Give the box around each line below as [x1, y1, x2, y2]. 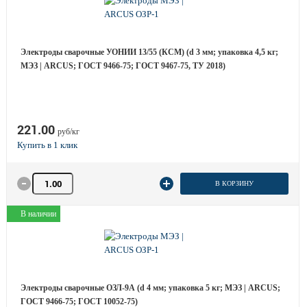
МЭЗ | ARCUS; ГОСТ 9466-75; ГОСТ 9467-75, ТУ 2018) [21, 61, 225, 71]
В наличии [21, 209, 56, 219]
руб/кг [58, 127, 79, 136]
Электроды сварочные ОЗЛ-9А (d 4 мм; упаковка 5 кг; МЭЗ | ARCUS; [21, 283, 280, 293]
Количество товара [30, 173, 103, 184]
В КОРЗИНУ [214, 180, 254, 187]
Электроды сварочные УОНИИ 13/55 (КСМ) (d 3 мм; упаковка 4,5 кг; [21, 47, 278, 57]
